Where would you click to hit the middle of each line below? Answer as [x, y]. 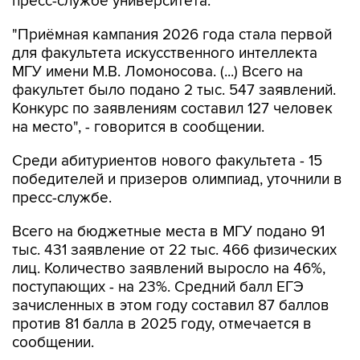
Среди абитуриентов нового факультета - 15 [167, 128]
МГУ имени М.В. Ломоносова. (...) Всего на [157, 39]
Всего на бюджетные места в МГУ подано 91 [168, 198]
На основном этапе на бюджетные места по [166, 343]
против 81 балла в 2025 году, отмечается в [162, 291]
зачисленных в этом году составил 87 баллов [171, 272]
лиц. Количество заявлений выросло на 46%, [169, 235]
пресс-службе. [62, 165]
